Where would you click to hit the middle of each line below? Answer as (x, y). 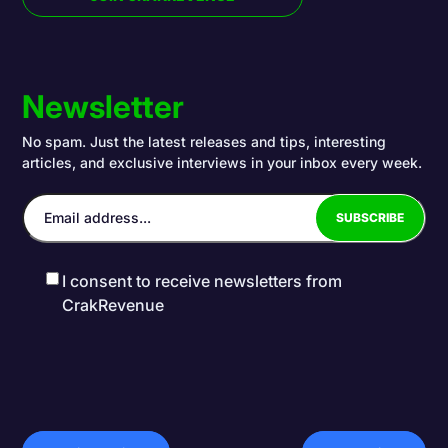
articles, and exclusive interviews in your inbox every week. (222, 162)
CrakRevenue (113, 304)
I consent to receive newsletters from (202, 280)
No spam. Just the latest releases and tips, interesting (204, 141)
